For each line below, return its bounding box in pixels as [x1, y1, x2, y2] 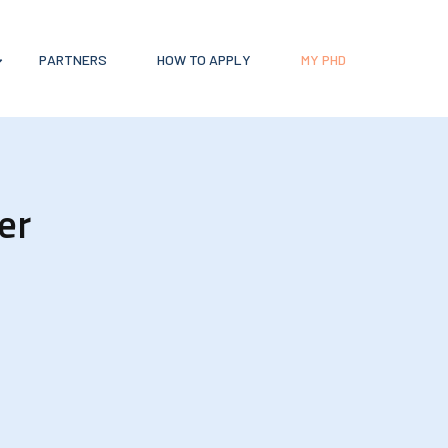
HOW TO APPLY [156, 50, 251, 68]
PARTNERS [38, 50, 107, 68]
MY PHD [300, 50, 346, 68]
